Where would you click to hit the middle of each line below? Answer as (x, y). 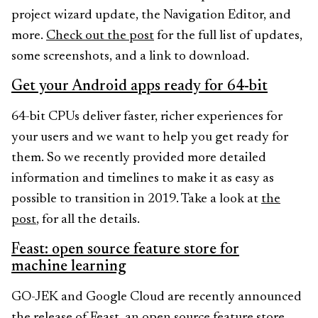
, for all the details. (88, 220)
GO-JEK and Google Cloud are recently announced (157, 297)
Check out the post (100, 36)
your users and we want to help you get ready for (150, 137)
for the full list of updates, (228, 36)
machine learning (68, 267)
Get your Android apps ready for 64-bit (139, 87)
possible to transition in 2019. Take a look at (136, 199)
